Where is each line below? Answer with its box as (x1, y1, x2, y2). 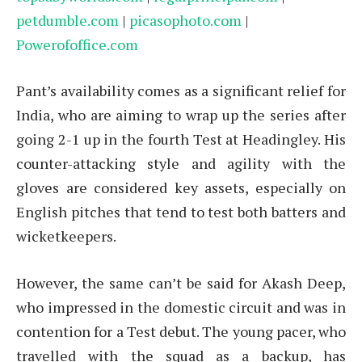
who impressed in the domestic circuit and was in (16, 297, 346, 318)
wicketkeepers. (16, 226, 116, 246)
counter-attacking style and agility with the (16, 154, 346, 174)
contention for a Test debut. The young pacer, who (16, 322, 346, 342)
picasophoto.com (129, 10, 242, 30)
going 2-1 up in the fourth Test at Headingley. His (16, 129, 346, 149)
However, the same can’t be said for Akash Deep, (16, 273, 346, 293)
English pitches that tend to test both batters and (16, 202, 346, 222)
